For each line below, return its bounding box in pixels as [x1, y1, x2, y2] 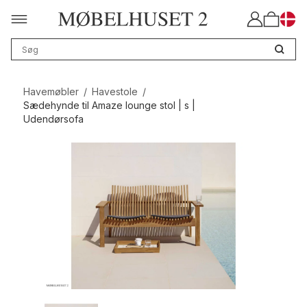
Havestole [91, 86, 138, 98]
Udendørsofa [23, 113, 84, 125]
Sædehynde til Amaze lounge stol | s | [23, 99, 195, 112]
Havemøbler [23, 86, 79, 98]
